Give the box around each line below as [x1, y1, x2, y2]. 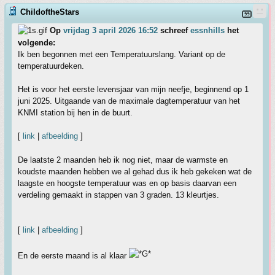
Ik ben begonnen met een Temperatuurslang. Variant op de [18, 50, 225, 60]
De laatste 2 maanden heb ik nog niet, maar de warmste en [18, 155, 228, 165]
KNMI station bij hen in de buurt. [18, 108, 133, 118]
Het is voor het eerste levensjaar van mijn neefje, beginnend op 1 [18, 85, 249, 95]
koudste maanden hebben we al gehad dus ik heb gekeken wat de [18, 167, 252, 177]
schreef [158, 26, 190, 36]
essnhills [190, 26, 225, 36]
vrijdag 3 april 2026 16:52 [63, 26, 158, 36]
